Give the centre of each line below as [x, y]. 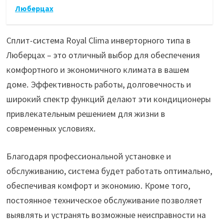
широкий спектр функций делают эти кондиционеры [108, 99]
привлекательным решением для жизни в [86, 113]
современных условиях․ [51, 128]
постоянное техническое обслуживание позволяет [104, 200]
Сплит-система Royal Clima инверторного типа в [98, 40]
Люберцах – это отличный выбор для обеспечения [103, 55]
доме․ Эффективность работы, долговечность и [99, 84]
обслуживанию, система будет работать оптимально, [109, 171]
